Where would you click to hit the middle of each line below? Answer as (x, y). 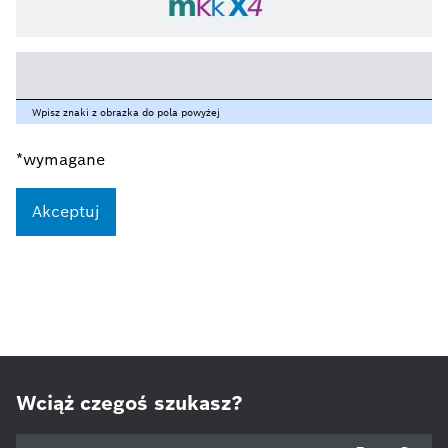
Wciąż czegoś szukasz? (129, 403)
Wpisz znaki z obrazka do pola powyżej (126, 112)
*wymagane (60, 159)
